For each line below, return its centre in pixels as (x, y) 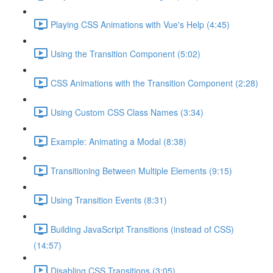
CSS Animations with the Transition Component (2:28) (154, 83)
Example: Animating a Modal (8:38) (119, 141)
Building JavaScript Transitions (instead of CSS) (142, 229)
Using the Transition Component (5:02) (126, 53)
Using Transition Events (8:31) (109, 200)
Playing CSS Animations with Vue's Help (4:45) (140, 24)
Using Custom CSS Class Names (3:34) (127, 112)
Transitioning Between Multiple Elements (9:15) (141, 170)
